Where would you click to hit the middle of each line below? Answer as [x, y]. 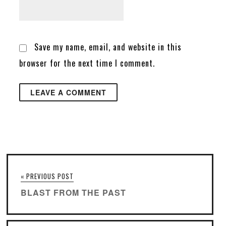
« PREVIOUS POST [47, 176]
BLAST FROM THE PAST [74, 192]
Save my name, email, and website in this [108, 47]
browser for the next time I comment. [87, 63]
